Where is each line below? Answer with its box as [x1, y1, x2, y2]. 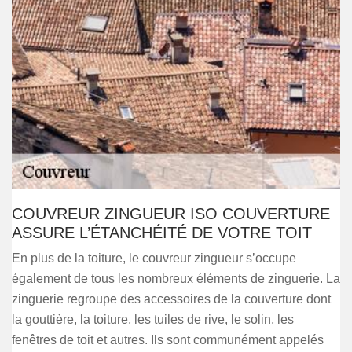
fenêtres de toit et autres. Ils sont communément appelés [12, 333, 324, 346]
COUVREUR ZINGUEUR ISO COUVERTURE [12, 205, 330, 222]
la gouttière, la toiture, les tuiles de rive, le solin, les [12, 313, 294, 326]
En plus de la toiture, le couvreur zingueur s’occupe [12, 251, 296, 265]
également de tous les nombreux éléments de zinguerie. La [12, 272, 340, 285]
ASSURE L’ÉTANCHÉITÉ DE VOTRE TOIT [12, 224, 312, 241]
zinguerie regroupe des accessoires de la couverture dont [12, 292, 331, 306]
